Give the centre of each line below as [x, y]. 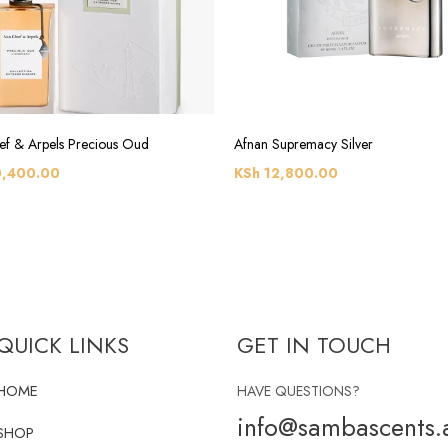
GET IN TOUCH [314, 345]
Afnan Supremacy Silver [303, 144]
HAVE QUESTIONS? [299, 391]
